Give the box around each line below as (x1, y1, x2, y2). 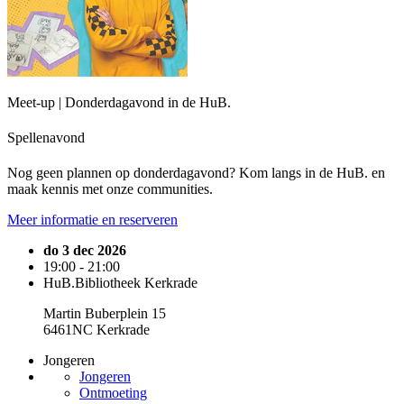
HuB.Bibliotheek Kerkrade (43, 275, 197, 291)
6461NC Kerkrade (43, 322, 150, 338)
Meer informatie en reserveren (7, 212, 178, 228)
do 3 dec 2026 (43, 243, 126, 259)
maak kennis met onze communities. (7, 181, 213, 197)
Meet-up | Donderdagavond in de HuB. (7, 94, 231, 110)
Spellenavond (7, 130, 85, 146)
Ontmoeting (79, 385, 147, 401)
